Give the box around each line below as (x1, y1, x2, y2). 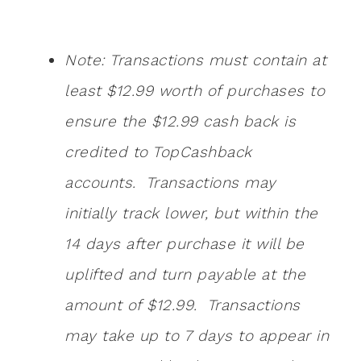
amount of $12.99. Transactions (64, 296, 301, 315)
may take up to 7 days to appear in (64, 326, 329, 346)
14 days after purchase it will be (64, 234, 305, 254)
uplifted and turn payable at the (64, 265, 305, 284)
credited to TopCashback (64, 143, 252, 162)
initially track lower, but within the (64, 204, 318, 223)
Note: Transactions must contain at (64, 51, 326, 70)
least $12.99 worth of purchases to (64, 81, 325, 101)
